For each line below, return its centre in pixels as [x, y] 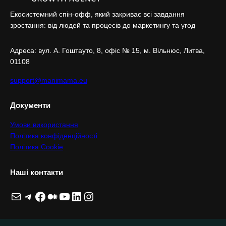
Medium [51, 196]
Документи [30, 106]
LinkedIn [73, 196]
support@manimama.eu [49, 80]
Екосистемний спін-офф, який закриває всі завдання [97, 14]
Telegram [27, 196]
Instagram [87, 196]
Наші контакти [37, 172]
